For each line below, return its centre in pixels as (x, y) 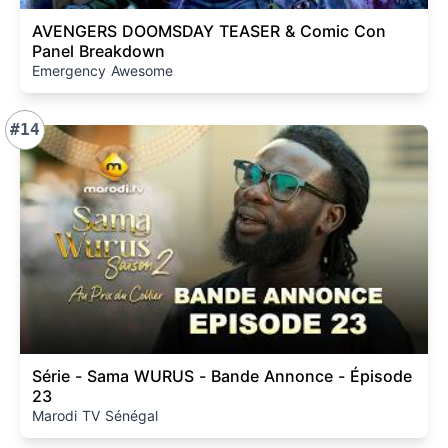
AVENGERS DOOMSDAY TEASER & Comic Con (209, 30)
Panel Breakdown (98, 50)
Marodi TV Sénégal (95, 416)
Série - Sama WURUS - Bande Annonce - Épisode (222, 376)
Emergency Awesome (102, 70)
